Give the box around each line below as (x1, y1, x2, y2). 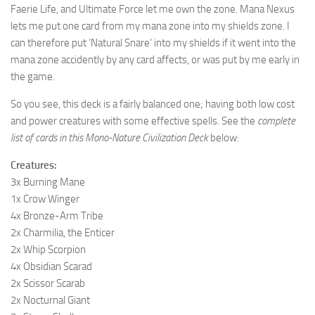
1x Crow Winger (11, 193, 79, 205)
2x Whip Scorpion (11, 243, 86, 256)
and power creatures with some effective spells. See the (11, 115, 257, 127)
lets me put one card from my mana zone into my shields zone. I (11, 20, 290, 32)
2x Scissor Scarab (11, 277, 85, 290)
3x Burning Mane (11, 176, 85, 188)
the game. (11, 70, 55, 83)
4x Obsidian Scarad (11, 260, 92, 273)
